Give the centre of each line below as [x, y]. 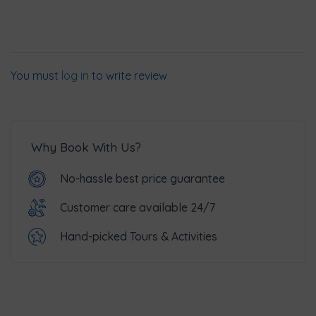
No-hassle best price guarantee [142, 179]
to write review [128, 76]
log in [75, 76]
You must [36, 76]
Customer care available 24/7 [138, 208]
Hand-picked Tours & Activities [139, 237]
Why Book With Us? [86, 147]
